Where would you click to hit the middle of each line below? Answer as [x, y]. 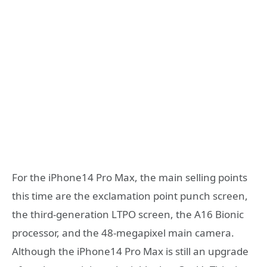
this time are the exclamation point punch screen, [130, 195]
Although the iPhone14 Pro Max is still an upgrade [130, 251]
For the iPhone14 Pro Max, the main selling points [130, 177]
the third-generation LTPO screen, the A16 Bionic [128, 214]
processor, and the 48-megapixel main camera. [123, 232]
